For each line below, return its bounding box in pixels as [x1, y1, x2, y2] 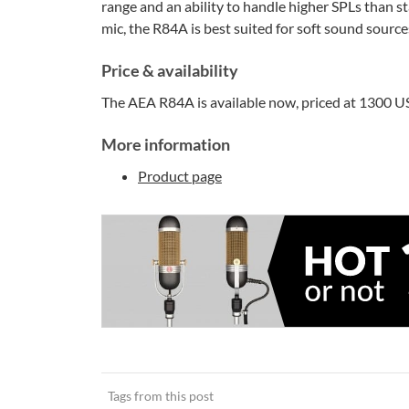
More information [101, 134, 230, 154]
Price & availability [101, 60, 238, 80]
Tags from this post [108, 388, 214, 404]
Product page [138, 167, 222, 184]
